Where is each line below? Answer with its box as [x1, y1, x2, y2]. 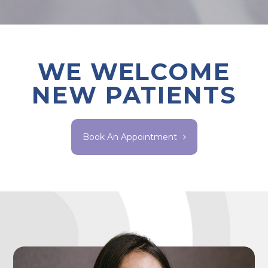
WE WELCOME [37, 57, 231, 87]
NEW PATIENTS [31, 81, 237, 110]
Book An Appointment [82, 132, 177, 143]
